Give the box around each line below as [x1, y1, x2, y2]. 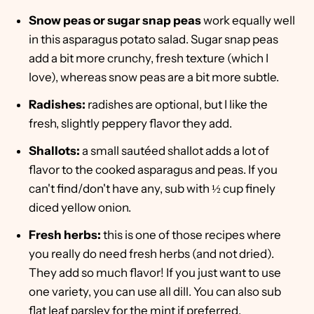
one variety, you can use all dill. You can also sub [29, 284, 281, 299]
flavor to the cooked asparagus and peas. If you [29, 162, 278, 177]
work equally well [203, 13, 295, 27]
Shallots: [29, 143, 82, 158]
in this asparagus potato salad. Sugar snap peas [29, 32, 278, 46]
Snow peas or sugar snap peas [29, 13, 203, 27]
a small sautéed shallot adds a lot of [82, 143, 269, 158]
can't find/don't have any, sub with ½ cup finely [29, 181, 275, 196]
